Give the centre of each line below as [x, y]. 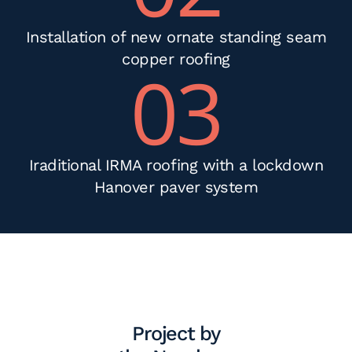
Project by [176, 334]
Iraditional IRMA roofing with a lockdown [176, 165]
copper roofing [176, 59]
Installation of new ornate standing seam [176, 37]
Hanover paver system [176, 187]
